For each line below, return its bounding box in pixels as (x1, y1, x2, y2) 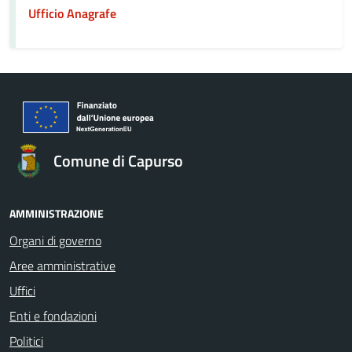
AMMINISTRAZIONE (9, 205, 104, 222)
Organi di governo (9, 231, 101, 250)
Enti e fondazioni (9, 306, 97, 325)
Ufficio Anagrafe (28, 4, 116, 23)
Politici (9, 332, 43, 350)
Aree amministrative (9, 256, 115, 275)
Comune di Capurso (53, 148, 183, 173)
